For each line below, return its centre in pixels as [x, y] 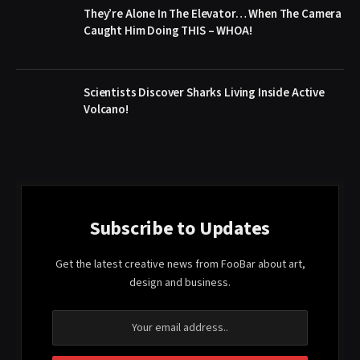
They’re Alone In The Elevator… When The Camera [213, 14]
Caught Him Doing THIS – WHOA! [168, 31]
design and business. [180, 282]
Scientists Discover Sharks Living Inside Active [204, 92]
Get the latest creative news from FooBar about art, [180, 264]
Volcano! [106, 109]
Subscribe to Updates [180, 228]
